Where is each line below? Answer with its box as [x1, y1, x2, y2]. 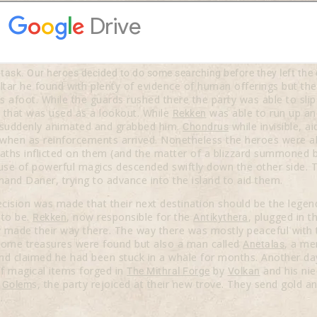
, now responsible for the [67, 210, 193, 224]
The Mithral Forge [127, 265, 210, 277]
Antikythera [193, 212, 248, 224]
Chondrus [183, 121, 229, 133]
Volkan [227, 265, 260, 277]
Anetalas [243, 238, 284, 250]
